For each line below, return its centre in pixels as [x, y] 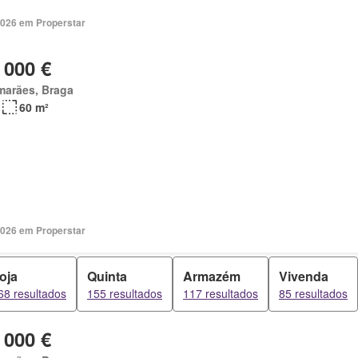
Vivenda [304, 276]
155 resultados [125, 293]
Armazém [212, 276]
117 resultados [221, 293]
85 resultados [313, 293]
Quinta [107, 276]
